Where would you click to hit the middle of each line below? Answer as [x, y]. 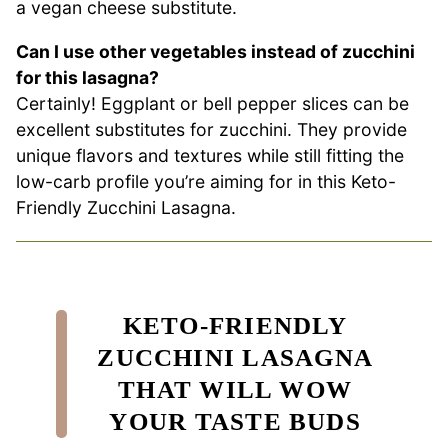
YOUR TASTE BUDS [235, 421]
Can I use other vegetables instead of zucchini [215, 51]
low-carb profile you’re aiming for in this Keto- [206, 181]
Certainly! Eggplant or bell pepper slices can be [212, 103]
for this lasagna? [87, 77]
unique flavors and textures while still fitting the [210, 155]
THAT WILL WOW [235, 389]
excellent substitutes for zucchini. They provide [211, 129]
